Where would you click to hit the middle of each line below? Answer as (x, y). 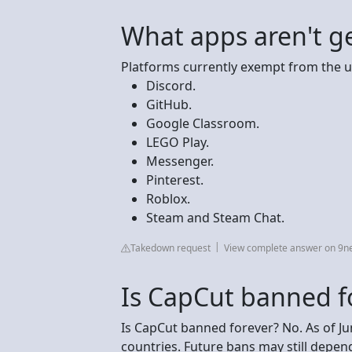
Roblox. (168, 199)
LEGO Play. (178, 142)
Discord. (171, 86)
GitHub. (169, 104)
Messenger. (180, 161)
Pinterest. (175, 180)
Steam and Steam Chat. (215, 218)
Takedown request (170, 248)
